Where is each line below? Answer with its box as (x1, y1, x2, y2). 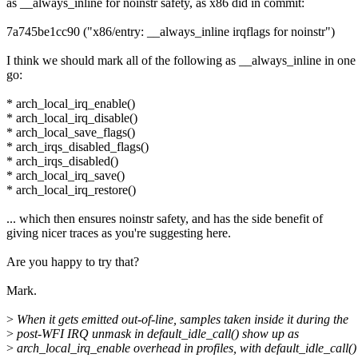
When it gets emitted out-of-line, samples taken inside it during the (14, 312, 348, 326)
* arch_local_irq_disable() (6, 110, 137, 125)
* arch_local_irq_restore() (6, 182, 136, 197)
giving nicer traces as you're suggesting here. (6, 225, 231, 240)
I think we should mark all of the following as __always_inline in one (6, 53, 356, 67)
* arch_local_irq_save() (6, 168, 125, 182)
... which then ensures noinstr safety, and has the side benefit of (6, 211, 323, 225)
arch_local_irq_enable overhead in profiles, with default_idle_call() (14, 340, 356, 355)
